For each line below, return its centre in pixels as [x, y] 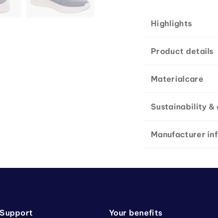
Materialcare [177, 79]
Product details [182, 51]
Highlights [172, 23]
